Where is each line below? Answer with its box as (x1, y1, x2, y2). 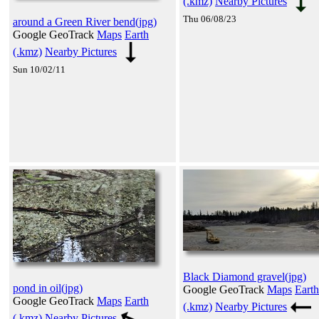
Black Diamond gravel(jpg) (183, 270, 306, 283)
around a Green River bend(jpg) (13, 15, 157, 28)
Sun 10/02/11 (13, 63, 66, 75)
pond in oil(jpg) (13, 281, 83, 294)
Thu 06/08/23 (183, 13, 236, 24)
